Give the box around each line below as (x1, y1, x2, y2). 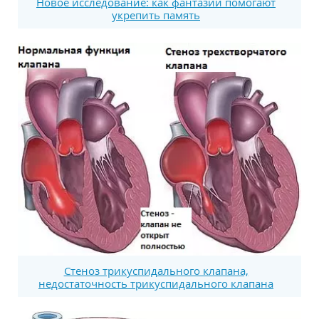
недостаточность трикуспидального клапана (38, 276, 273, 291)
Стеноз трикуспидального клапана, (63, 263, 249, 278)
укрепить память (112, 7, 200, 22)
